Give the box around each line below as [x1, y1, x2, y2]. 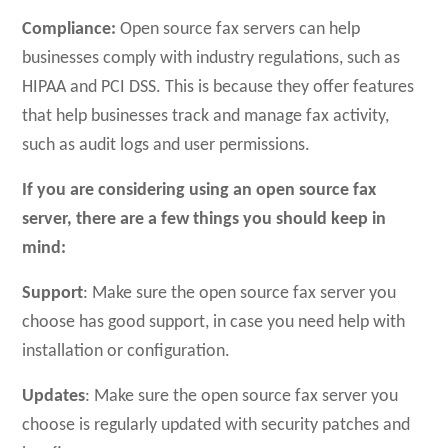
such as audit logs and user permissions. [22, 136, 311, 155]
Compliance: [22, 20, 117, 39]
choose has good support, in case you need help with [22, 313, 406, 332]
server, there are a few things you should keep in [22, 210, 387, 229]
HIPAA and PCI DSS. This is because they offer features [22, 78, 415, 97]
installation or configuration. [22, 342, 231, 361]
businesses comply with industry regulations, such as [22, 49, 401, 68]
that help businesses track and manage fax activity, [22, 107, 390, 126]
